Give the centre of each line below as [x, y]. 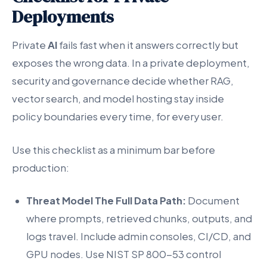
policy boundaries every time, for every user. [118, 117]
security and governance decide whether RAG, [123, 81]
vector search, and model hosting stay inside [118, 99]
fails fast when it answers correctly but [148, 45]
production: [41, 167]
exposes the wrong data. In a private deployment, [131, 63]
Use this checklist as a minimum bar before [114, 150]
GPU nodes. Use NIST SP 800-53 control [124, 254]
